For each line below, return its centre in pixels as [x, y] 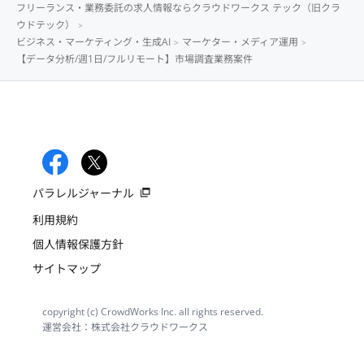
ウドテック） [45, 24]
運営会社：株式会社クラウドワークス [125, 327]
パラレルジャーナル [83, 193]
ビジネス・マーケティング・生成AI [93, 41]
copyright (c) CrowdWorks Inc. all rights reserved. [153, 312]
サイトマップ [67, 269]
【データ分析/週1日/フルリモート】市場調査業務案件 [134, 58]
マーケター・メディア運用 [240, 41]
